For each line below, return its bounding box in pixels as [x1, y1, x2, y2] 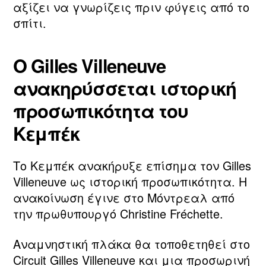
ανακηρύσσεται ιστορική [13, 74, 236, 101]
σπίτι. [13, 14, 46, 32]
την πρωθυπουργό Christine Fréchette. [13, 204, 223, 222]
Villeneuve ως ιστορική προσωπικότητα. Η [13, 172, 247, 190]
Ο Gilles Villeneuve [13, 52, 166, 78]
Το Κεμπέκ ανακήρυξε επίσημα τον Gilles [13, 156, 251, 174]
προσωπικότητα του [13, 97, 188, 123]
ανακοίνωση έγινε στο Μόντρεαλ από [13, 188, 235, 206]
